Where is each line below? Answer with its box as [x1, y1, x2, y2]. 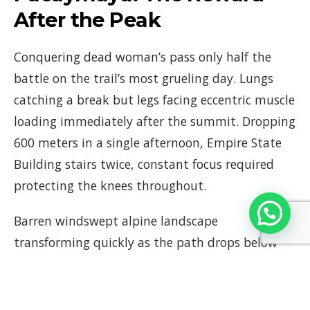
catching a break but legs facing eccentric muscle [14, 91, 295, 109]
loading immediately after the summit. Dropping [14, 113, 295, 130]
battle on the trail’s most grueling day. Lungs [14, 70, 273, 87]
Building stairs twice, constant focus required [14, 156, 274, 173]
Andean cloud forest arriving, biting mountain [14, 277, 279, 294]
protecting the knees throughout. [14, 177, 206, 194]
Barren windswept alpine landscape [14, 212, 218, 230]
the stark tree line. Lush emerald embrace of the [14, 255, 291, 273]
